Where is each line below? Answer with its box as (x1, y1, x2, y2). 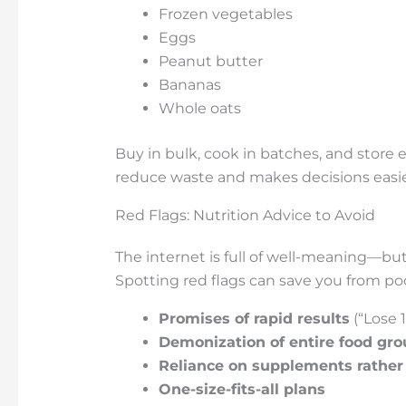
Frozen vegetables (158, 5, 293, 23)
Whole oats (158, 99, 241, 117)
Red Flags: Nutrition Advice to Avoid (114, 206, 375, 224)
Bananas (158, 75, 221, 93)
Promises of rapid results (158, 309, 350, 327)
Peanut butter (158, 52, 263, 70)
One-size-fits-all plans (158, 380, 325, 398)
